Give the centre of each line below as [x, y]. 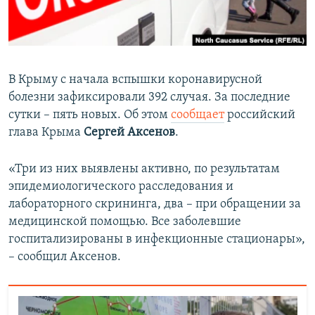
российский [260, 115]
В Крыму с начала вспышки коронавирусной [135, 80]
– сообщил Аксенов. [65, 257]
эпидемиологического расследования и [121, 187]
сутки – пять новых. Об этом [90, 115]
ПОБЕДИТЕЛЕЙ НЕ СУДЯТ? [78, 13]
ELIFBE [39, 64]
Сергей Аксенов [129, 133]
